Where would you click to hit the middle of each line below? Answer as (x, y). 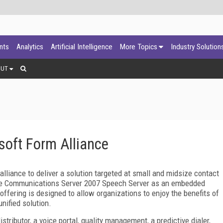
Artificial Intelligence (82, 47)
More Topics (139, 47)
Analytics (30, 47)
